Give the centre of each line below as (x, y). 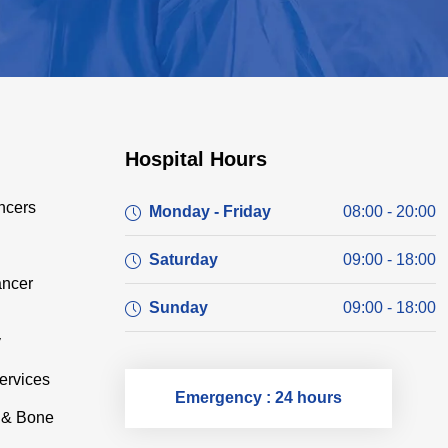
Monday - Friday (210, 211)
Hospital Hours (196, 159)
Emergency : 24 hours (258, 398)
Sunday (178, 307)
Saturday (183, 259)
